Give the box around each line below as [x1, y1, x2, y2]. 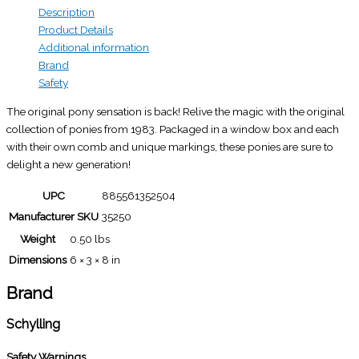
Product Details [38, 23, 113, 37]
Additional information [38, 41, 149, 54]
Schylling [6, 316, 60, 332]
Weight [20, 232, 55, 245]
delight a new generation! [6, 157, 131, 171]
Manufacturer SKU [9, 209, 99, 223]
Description [38, 6, 95, 19]
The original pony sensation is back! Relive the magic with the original [6, 104, 345, 118]
